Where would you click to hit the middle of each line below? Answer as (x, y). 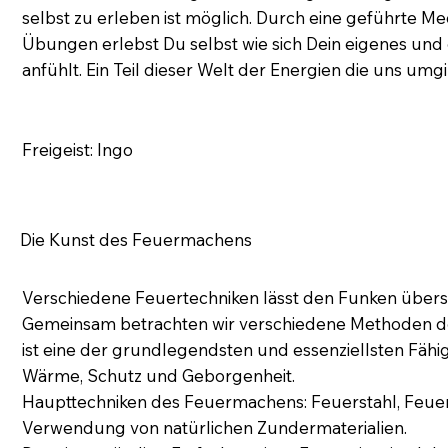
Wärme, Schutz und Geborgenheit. (159, 376)
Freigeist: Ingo (78, 149)
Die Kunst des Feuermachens (135, 239)
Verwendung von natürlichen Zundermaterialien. (215, 428)
